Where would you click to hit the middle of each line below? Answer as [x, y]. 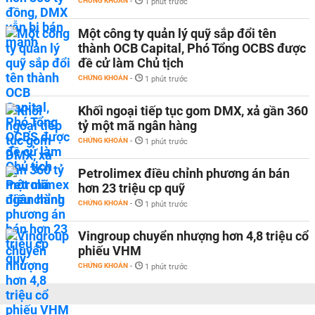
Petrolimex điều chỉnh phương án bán [184, 173]
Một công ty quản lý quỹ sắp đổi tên [177, 33]
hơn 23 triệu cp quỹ [131, 188]
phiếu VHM [110, 251]
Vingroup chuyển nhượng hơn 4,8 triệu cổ [193, 236]
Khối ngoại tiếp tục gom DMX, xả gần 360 [193, 111]
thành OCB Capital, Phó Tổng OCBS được [192, 48]
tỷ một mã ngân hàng [137, 126]
